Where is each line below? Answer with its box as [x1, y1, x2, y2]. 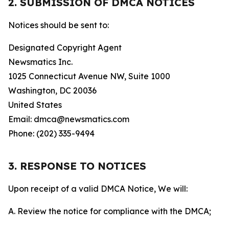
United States [8, 100, 62, 110]
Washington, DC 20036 [8, 85, 97, 96]
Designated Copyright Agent [8, 42, 122, 53]
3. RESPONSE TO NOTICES [8, 159, 146, 172]
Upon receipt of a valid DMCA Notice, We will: [8, 184, 188, 194]
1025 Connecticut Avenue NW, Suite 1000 [8, 71, 170, 81]
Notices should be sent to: [8, 20, 109, 30]
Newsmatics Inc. [8, 57, 73, 67]
